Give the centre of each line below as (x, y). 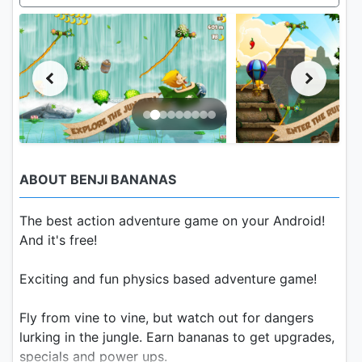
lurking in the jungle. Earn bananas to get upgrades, (177, 337)
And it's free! (58, 240)
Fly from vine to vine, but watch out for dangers (166, 317)
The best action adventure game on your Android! (172, 220)
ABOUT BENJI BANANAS (98, 179)
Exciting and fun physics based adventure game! (168, 278)
